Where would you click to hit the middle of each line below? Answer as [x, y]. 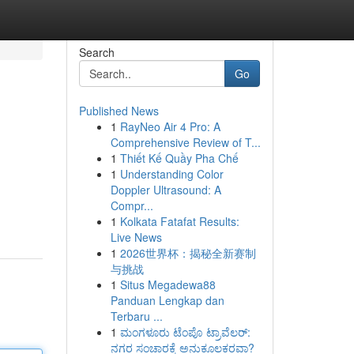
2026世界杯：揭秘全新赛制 [188, 253]
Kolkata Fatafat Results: [179, 221]
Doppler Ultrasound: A [166, 190]
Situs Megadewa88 [168, 284]
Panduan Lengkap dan [167, 300]
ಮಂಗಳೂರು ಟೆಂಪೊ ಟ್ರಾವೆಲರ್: [185, 332]
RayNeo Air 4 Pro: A [170, 126]
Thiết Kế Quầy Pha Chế [179, 158]
